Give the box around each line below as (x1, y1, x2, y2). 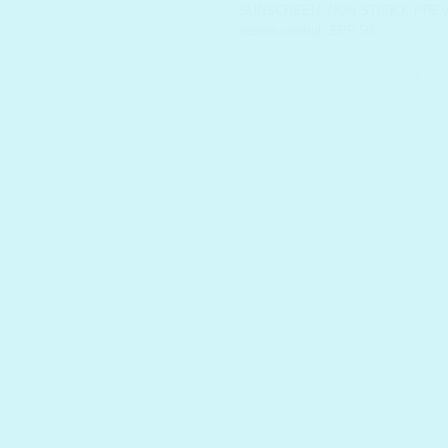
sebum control (239, 23, 321, 39)
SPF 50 (329, 23, 373, 39)
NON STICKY (328, 3, 406, 19)
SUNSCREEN (239, 3, 320, 19)
